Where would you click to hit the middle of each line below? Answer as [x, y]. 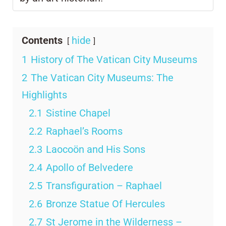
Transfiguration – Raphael [104, 185]
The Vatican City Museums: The [102, 77]
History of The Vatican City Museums [114, 59]
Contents [42, 40]
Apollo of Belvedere [90, 167]
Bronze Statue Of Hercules [105, 204]
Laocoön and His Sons [96, 149]
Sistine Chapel [78, 113]
